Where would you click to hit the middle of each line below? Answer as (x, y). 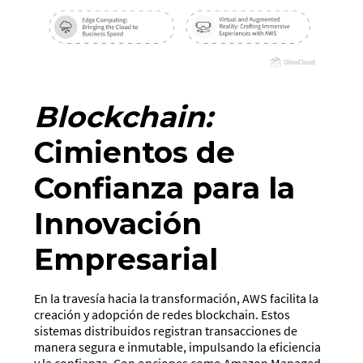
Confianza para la (165, 188)
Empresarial (126, 260)
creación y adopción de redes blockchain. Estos (162, 315)
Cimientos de (135, 153)
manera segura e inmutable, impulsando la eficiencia (178, 347)
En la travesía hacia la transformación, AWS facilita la (177, 299)
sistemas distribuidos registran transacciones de (166, 331)
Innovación (118, 224)
